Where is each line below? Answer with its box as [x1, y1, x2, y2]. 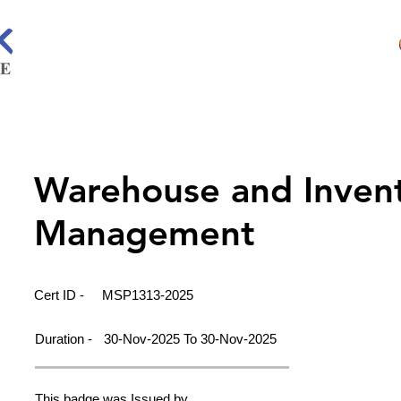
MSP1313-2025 [102, 287, 193, 303]
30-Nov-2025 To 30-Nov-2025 [104, 331, 277, 346]
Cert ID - [34, 287, 88, 303]
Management [34, 211, 255, 254]
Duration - [35, 331, 96, 346]
